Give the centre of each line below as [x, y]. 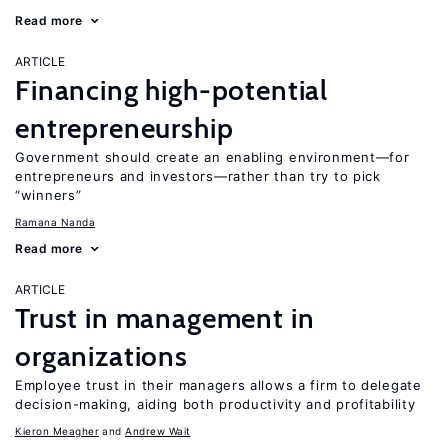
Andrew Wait [158, 431]
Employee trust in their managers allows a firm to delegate [218, 385]
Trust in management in [165, 318]
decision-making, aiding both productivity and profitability [215, 404]
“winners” [48, 195]
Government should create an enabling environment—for [212, 157]
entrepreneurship [124, 128]
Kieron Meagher [57, 431]
